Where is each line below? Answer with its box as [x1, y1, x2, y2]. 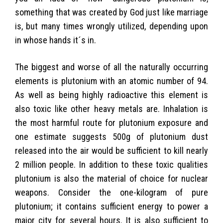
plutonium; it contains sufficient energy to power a [15, 201, 208, 212]
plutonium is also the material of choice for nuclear [15, 173, 208, 184]
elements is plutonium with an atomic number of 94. [15, 75, 208, 86]
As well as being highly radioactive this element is [15, 89, 208, 100]
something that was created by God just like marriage [15, 6, 208, 17]
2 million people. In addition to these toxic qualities [15, 159, 208, 170]
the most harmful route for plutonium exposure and [15, 117, 208, 128]
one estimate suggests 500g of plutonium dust [15, 131, 208, 142]
